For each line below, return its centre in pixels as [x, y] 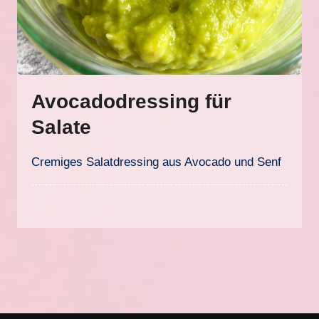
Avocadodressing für [132, 101]
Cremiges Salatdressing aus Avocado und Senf [161, 162]
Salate [62, 127]
